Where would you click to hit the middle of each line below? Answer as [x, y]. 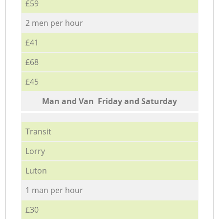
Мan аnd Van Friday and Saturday [109, 101]
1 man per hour [54, 190]
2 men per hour [54, 23]
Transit [38, 131]
